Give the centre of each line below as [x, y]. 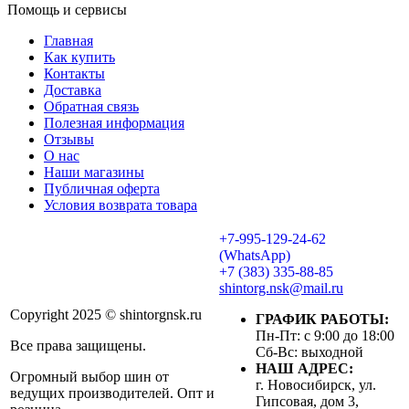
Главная [68, 40]
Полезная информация [114, 122]
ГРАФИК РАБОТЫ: [322, 319]
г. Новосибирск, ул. [316, 384]
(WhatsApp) [255, 255]
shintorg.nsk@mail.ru [281, 288]
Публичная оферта [102, 188]
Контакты [74, 73]
